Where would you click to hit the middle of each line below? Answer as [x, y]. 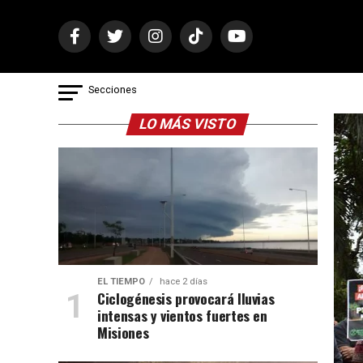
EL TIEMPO [121, 282]
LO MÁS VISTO [188, 124]
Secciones [113, 90]
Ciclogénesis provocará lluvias [186, 298]
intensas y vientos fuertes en [182, 315]
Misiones [123, 332]
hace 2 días [182, 282]
